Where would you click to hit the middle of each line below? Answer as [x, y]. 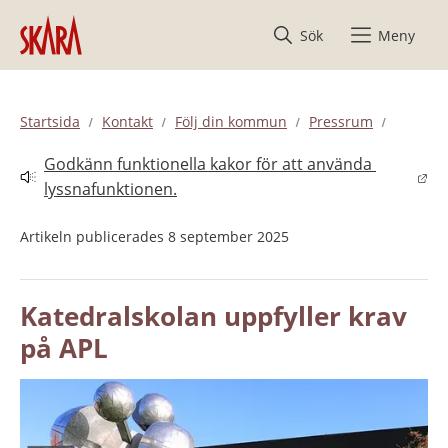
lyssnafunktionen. [110, 188]
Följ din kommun [231, 121]
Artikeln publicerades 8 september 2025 [154, 236]
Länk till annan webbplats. [116, 187]
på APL [64, 347]
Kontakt [127, 121]
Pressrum [341, 121]
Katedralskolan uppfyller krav [213, 315]
